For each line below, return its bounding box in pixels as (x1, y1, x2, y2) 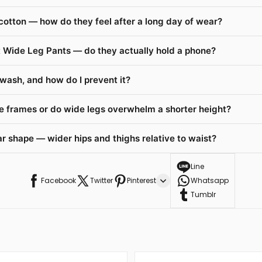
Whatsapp (191, 175, 229, 185)
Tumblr (191, 189, 216, 199)
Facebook (41, 175, 76, 185)
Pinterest (127, 175, 156, 185)
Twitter (90, 175, 113, 185)
